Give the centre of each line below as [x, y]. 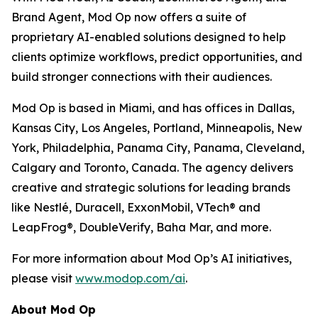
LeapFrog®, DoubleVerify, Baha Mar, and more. [141, 227]
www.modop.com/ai [130, 278]
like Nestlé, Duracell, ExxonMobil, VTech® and [136, 207]
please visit [43, 278]
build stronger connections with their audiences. [142, 76]
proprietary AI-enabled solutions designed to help [149, 37]
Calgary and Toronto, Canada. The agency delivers [152, 167]
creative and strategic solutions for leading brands [151, 187]
